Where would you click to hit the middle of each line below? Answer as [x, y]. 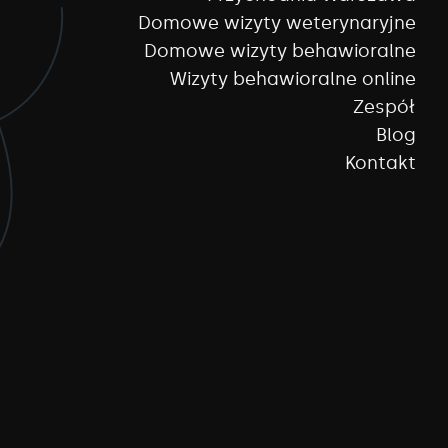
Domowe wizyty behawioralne [280, 51]
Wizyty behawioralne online [293, 79]
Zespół [384, 107]
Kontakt [380, 163]
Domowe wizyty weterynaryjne [277, 23]
